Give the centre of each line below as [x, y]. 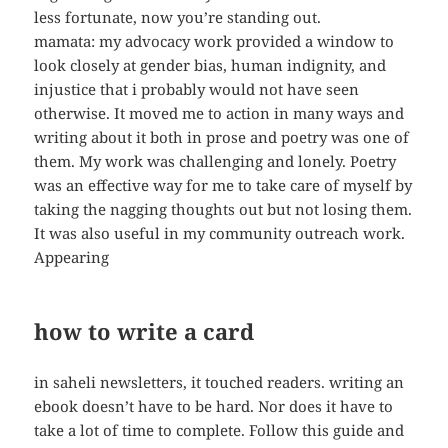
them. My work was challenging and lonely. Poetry [215, 161]
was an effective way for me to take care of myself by [223, 185]
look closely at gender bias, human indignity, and [210, 65]
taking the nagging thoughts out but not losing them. [223, 209]
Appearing [72, 257]
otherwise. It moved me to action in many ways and [219, 113]
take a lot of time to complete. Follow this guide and [219, 430]
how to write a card [144, 331]
